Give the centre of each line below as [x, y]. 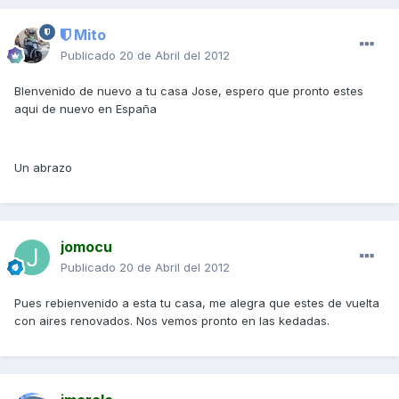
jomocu [86, 247]
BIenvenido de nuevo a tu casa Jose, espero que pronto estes [189, 91]
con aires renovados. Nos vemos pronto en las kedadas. [172, 321]
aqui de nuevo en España [85, 109]
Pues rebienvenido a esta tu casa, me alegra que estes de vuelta [197, 303]
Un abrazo [43, 168]
